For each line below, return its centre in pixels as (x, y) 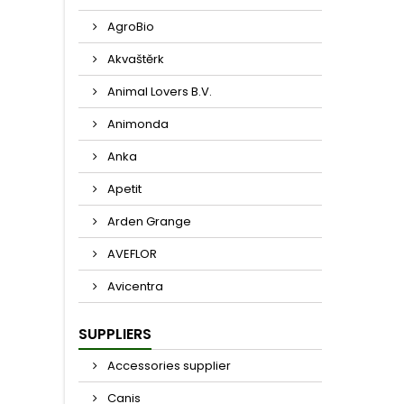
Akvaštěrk (134, 59)
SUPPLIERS (115, 334)
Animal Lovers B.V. (158, 92)
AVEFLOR (131, 254)
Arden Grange (148, 221)
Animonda (137, 124)
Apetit (123, 189)
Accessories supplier (168, 366)
